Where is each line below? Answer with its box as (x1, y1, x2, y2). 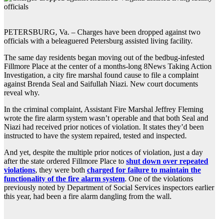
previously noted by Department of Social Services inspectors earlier (4, 183, 214, 192)
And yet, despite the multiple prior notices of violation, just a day (4, 148, 203, 156)
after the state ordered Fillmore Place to (4, 156, 126, 165)
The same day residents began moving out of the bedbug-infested (4, 53, 204, 62)
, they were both (35, 165, 87, 174)
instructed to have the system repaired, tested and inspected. (4, 131, 187, 140)
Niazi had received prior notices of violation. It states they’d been (4, 122, 204, 131)
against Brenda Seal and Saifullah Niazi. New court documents (4, 79, 198, 88)
